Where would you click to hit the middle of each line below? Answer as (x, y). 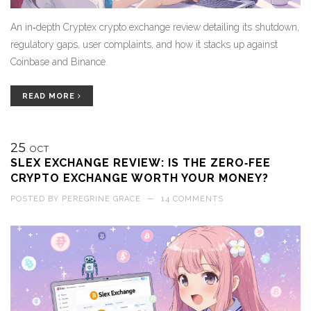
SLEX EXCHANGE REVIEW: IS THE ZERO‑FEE (141, 162)
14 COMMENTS (192, 199)
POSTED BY (36, 199)
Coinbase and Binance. (59, 61)
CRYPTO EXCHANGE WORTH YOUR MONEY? (140, 178)
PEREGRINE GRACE (101, 199)
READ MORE (50, 96)
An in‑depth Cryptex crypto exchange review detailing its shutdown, (155, 27)
